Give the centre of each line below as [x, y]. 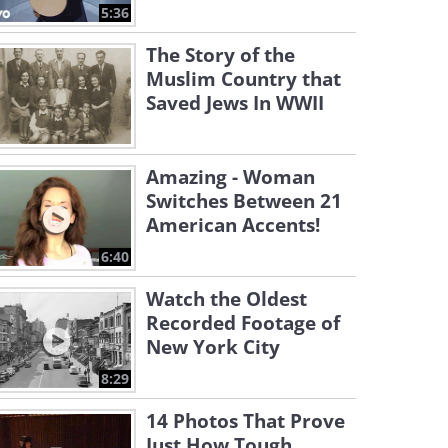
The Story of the [220, 55]
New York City [213, 347]
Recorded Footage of [243, 323]
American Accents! [233, 225]
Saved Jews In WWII [235, 103]
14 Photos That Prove [245, 421]
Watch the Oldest [226, 299]
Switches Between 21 [244, 201]
